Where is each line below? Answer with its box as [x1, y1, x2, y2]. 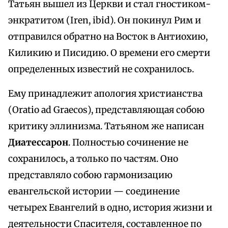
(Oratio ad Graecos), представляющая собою [8, 104, 205, 116]
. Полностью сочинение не [68, 137, 188, 149]
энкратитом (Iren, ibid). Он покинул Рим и [8, 15, 201, 26]
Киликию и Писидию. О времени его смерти [8, 47, 210, 59]
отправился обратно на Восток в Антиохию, [8, 31, 208, 43]
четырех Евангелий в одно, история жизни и [8, 202, 212, 214]
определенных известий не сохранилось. [8, 64, 194, 75]
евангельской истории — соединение [8, 186, 180, 197]
